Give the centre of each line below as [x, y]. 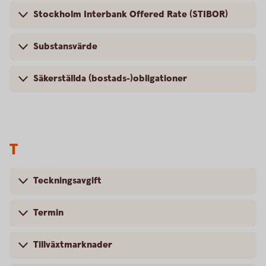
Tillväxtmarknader [73, 245]
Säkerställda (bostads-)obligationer [110, 79]
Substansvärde [65, 47]
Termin [48, 213]
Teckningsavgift [67, 181]
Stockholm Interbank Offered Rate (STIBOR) [131, 15]
